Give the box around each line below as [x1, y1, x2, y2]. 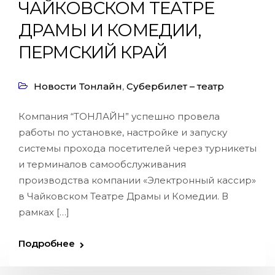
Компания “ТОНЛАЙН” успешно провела [18, 110, 220, 122]
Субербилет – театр [126, 80, 224, 92]
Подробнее [18, 238, 75, 249]
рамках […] [18, 206, 69, 218]
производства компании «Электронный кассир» [18, 174, 256, 186]
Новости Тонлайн [34, 80, 122, 92]
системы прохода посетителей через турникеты [18, 142, 257, 154]
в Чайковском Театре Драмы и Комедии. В [18, 190, 228, 202]
